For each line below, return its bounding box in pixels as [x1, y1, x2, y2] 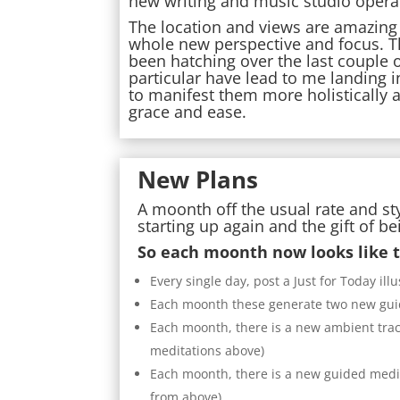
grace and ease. [129, 101, 247, 123]
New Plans [137, 163, 259, 196]
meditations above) [150, 342, 265, 360]
